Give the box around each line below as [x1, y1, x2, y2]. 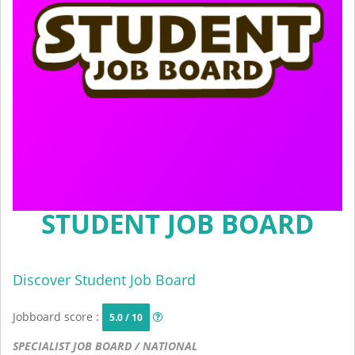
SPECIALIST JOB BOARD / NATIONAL [13, 338, 197, 353]
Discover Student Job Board [13, 270, 196, 289]
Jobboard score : [13, 309, 102, 324]
